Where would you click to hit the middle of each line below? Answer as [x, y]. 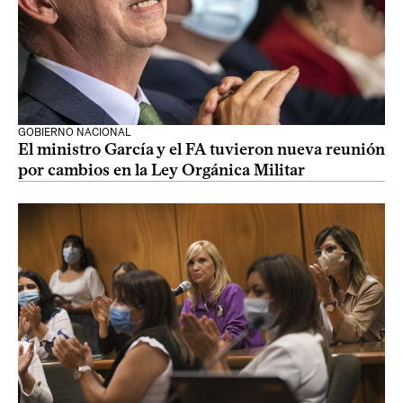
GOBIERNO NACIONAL [75, 132]
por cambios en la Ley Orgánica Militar [161, 170]
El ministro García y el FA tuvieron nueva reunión [201, 149]
